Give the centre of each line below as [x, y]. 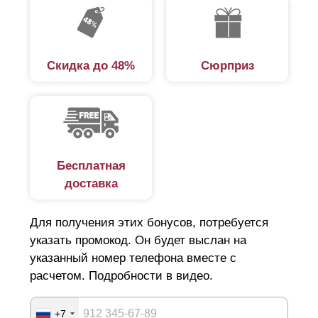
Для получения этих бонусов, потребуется [149, 223]
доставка [91, 184]
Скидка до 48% [91, 65]
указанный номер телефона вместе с [133, 258]
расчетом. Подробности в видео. [121, 276]
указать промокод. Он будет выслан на [138, 241]
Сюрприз [227, 65]
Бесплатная [91, 166]
